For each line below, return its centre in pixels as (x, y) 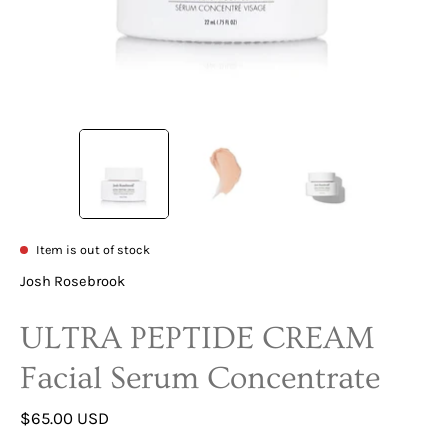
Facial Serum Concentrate (200, 377)
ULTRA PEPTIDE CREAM (197, 337)
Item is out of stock (93, 249)
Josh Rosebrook (72, 281)
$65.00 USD (64, 418)
